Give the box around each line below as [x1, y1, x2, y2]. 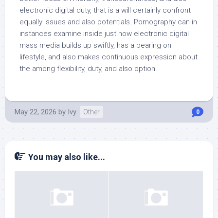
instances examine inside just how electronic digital [19, 29, 189, 38]
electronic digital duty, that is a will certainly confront [19, 6, 191, 15]
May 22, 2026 [15, 108, 56, 116]
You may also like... [28, 152, 105, 162]
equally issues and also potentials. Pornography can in [19, 18, 197, 26]
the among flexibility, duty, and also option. [19, 64, 157, 73]
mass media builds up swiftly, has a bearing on [19, 41, 171, 50]
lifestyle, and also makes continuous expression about [19, 53, 198, 61]
